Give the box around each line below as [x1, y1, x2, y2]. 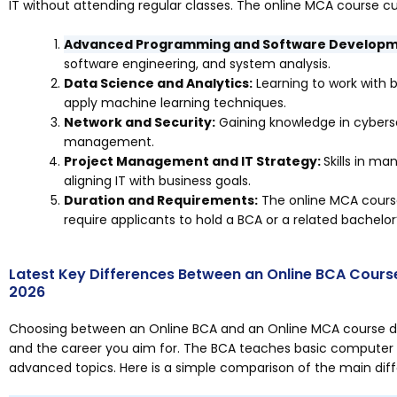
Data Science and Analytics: [64, 74, 253, 93]
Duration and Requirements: [64, 191, 258, 210]
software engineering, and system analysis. [64, 55, 331, 74]
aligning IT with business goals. [64, 172, 251, 191]
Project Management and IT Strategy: [64, 152, 323, 171]
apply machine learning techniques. [64, 94, 286, 113]
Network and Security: [64, 113, 215, 132]
